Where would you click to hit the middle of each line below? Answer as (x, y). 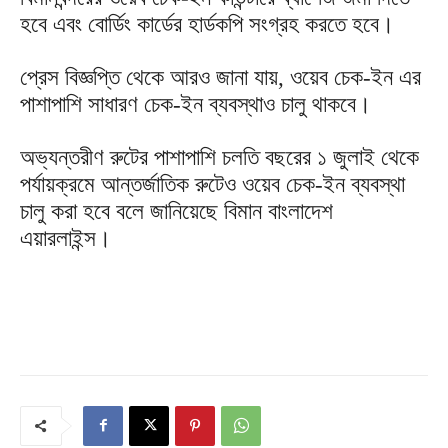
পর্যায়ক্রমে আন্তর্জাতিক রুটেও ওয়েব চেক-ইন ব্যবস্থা (212, 184)
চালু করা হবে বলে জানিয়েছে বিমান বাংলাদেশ (176, 211)
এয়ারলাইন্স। (66, 238)
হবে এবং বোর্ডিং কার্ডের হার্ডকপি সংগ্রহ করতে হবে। (207, 24)
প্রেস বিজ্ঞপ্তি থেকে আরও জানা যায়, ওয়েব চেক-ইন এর (220, 77)
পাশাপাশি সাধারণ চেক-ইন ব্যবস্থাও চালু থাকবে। (196, 104)
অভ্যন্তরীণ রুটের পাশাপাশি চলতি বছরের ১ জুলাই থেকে (219, 157)
